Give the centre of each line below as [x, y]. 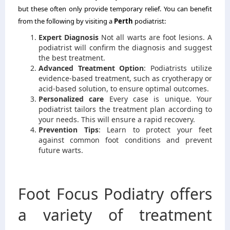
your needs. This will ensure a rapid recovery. [117, 119]
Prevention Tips [69, 129]
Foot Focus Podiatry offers [115, 194]
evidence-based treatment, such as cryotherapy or [125, 78]
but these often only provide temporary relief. [90, 8]
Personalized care [71, 99]
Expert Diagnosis [69, 37]
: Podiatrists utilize [178, 68]
